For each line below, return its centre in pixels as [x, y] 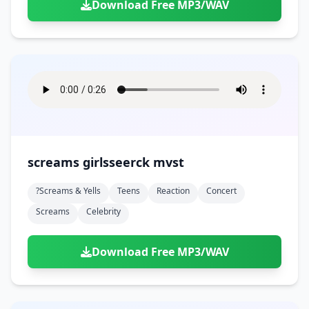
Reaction [173, 191]
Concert [221, 191]
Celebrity [103, 211]
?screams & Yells [68, 191]
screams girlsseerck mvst [106, 162]
